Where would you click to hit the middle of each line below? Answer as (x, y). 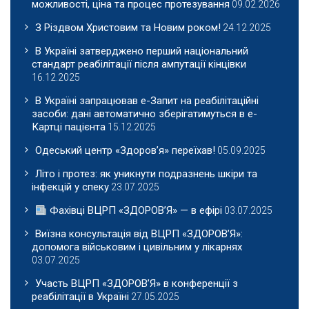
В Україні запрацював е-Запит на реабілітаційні (147, 101)
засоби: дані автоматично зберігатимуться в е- (144, 114)
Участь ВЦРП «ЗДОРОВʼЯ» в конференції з (137, 284)
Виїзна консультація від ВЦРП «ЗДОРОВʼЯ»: (139, 234)
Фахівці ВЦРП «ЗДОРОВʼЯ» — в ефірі (135, 211)
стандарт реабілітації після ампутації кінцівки (139, 64)
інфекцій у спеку (70, 187)
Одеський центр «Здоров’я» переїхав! (125, 151)
